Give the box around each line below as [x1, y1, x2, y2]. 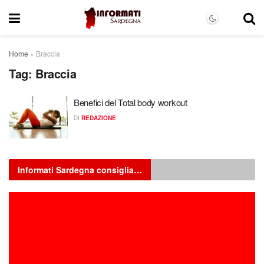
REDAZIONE [81, 114, 116, 122]
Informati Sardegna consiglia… [18, 163, 142, 176]
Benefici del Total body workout [74, 96, 187, 108]
